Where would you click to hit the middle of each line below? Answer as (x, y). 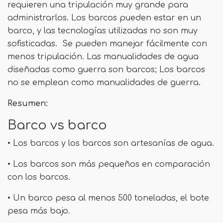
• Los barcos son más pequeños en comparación (109, 165)
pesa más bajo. (39, 211)
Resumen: (28, 104)
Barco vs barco (57, 126)
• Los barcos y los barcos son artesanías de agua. (111, 144)
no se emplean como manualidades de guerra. (104, 83)
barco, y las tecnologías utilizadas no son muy (103, 31)
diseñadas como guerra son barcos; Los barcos (106, 70)
